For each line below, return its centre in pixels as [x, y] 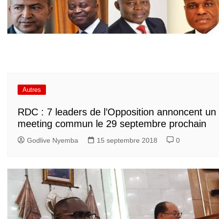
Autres [32, 90]
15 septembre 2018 [127, 140]
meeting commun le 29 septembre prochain [112, 123]
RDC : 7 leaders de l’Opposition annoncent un [117, 112]
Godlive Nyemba [53, 140]
